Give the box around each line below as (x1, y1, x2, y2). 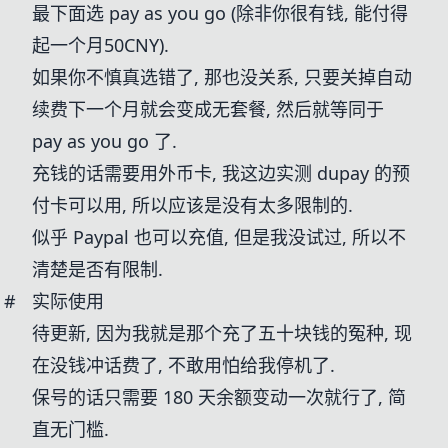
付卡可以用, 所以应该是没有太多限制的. (32, 193, 353, 217)
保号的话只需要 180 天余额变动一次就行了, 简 (32, 385, 406, 409)
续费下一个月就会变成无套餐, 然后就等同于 (32, 97, 384, 121)
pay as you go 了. (32, 129, 177, 153)
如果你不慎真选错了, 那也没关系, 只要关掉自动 (32, 65, 412, 89)
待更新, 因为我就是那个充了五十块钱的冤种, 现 (32, 321, 412, 345)
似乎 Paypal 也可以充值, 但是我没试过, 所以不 (32, 225, 406, 249)
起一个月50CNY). (32, 33, 169, 57)
